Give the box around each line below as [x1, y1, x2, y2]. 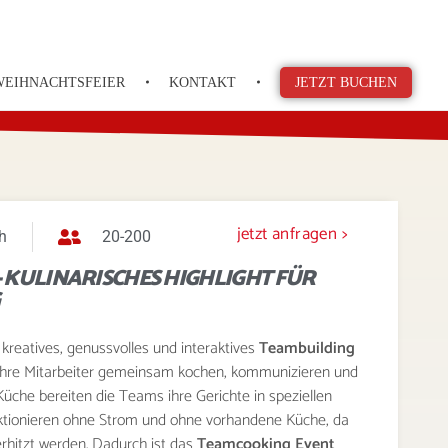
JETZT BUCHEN [295, 75, 398, 90]
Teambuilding [259, 335, 355, 362]
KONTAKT [169, 75, 237, 90]
